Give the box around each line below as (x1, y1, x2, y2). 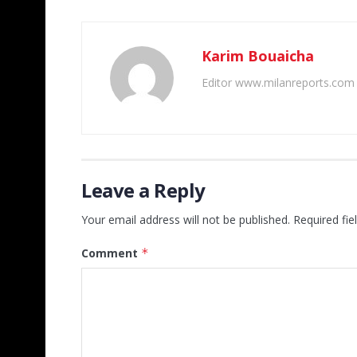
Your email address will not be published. (81, 212, 290, 228)
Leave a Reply (81, 177, 206, 204)
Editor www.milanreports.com (202, 75, 355, 91)
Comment (81, 245, 141, 261)
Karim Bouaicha (202, 46, 314, 66)
